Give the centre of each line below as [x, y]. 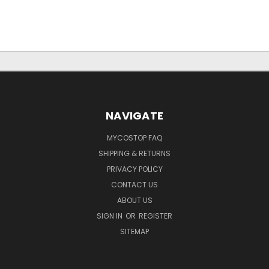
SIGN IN [110, 216]
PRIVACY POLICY [134, 169]
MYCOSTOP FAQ [134, 138]
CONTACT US [134, 184]
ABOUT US [134, 200]
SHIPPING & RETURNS [134, 153]
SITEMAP [134, 231]
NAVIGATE [134, 115]
